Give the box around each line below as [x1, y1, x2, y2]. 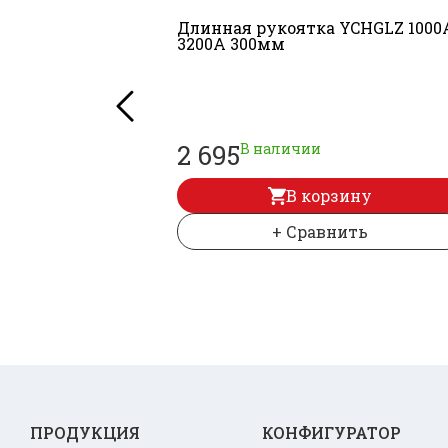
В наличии [240, 139, 321, 158]
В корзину [286, 185, 373, 206]
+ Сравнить [272, 221, 369, 242]
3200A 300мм [177, 33, 285, 54]
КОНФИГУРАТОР [262, 422, 401, 443]
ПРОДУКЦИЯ [30, 422, 140, 443]
